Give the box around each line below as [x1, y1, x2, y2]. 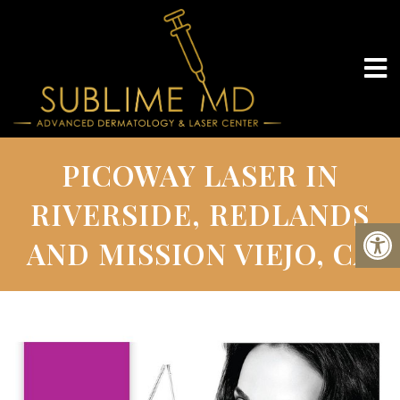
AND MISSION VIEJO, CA [27, 233, 373, 272]
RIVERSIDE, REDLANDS [30, 194, 370, 233]
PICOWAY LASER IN [62, 154, 338, 194]
